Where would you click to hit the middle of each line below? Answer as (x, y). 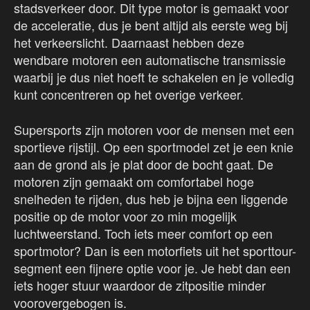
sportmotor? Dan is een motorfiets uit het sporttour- (155, 251)
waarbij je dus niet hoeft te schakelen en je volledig (154, 77)
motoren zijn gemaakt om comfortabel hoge (134, 182)
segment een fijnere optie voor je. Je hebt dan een (152, 268)
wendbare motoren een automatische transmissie (150, 60)
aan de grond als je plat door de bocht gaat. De (144, 164)
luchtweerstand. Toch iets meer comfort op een (143, 234)
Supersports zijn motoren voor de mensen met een (154, 130)
